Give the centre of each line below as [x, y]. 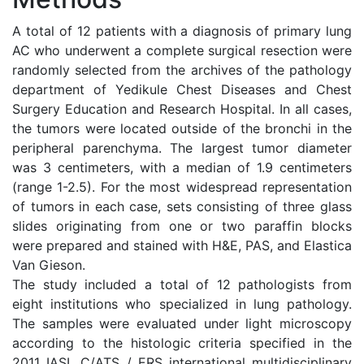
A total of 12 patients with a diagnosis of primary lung [182, 31]
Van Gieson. [49, 265]
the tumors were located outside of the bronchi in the [182, 128]
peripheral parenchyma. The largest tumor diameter [182, 148]
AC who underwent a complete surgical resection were [182, 50]
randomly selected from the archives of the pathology [182, 70]
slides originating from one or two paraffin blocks [182, 226]
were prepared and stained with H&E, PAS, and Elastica [182, 245]
